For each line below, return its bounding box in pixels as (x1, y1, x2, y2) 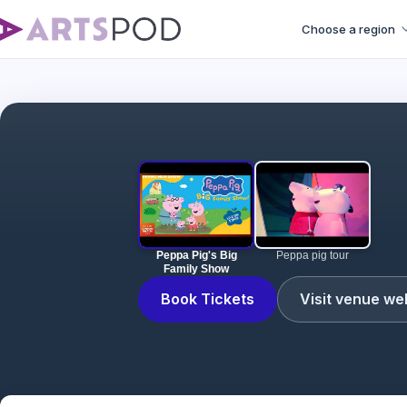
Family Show (164, 263, 229, 275)
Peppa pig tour (276, 249, 349, 262)
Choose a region (302, 22, 395, 36)
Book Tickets (161, 290, 254, 308)
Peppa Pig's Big (155, 249, 237, 262)
